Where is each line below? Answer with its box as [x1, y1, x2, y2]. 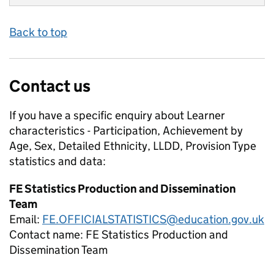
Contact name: [9, 228, 86, 242]
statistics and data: [9, 154, 106, 168]
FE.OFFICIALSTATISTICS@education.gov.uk [42, 212, 264, 226]
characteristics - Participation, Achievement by [9, 124, 243, 138]
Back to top [9, 25, 67, 39]
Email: [9, 212, 42, 226]
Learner [187, 108, 225, 122]
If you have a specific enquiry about [9, 108, 187, 122]
